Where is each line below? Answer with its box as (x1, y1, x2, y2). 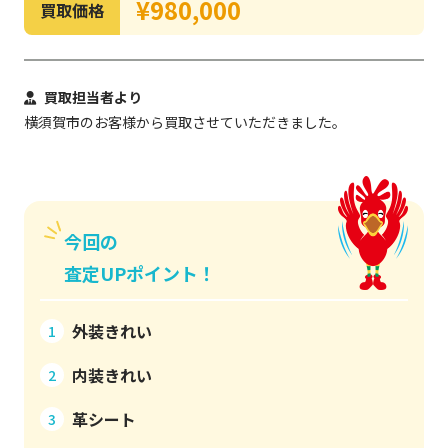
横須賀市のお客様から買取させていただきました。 (24, 112, 346, 132)
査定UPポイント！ (64, 260, 216, 286)
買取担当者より (44, 87, 142, 107)
